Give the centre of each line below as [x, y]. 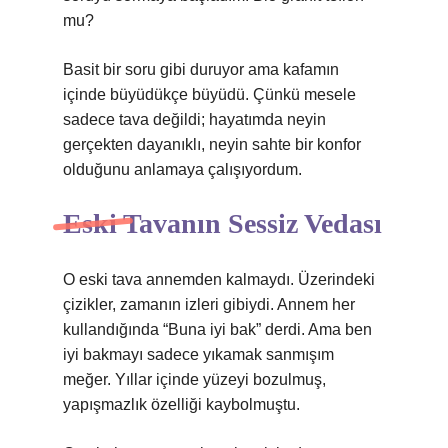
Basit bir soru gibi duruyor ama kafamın [201, 69]
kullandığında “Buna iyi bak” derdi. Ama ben [217, 329]
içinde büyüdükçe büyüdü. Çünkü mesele [209, 94]
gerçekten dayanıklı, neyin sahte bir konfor [212, 144]
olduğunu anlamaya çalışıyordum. [182, 169]
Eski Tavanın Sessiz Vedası [222, 223]
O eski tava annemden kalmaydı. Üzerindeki [219, 279]
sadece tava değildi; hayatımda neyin [194, 119]
